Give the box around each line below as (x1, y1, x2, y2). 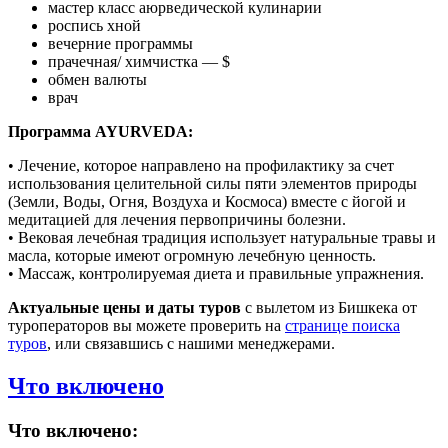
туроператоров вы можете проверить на (8, 316, 285, 334)
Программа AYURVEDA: (8, 122, 193, 140)
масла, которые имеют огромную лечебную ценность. (8, 246, 376, 264)
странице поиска (285, 316, 400, 334)
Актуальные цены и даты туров (8, 298, 241, 316)
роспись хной (48, 16, 141, 34)
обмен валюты (48, 70, 147, 88)
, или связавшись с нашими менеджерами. (47, 334, 335, 352)
